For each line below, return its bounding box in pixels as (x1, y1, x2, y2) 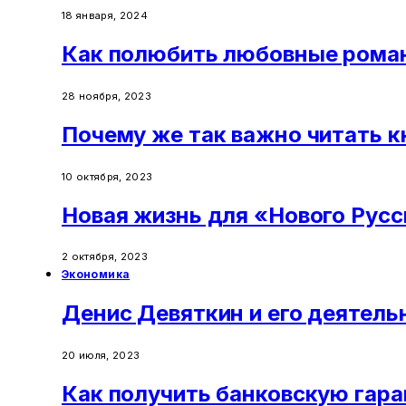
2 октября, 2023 (62, 250, 148, 264)
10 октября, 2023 (62, 169, 153, 183)
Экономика (62, 267, 130, 282)
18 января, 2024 (62, 9, 148, 22)
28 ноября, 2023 (62, 89, 151, 102)
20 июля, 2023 (62, 349, 140, 362)
